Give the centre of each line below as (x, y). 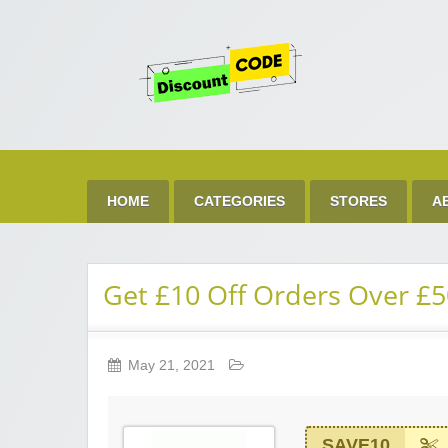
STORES (358, 201)
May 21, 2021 (173, 366)
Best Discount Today (152, 123)
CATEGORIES (239, 201)
